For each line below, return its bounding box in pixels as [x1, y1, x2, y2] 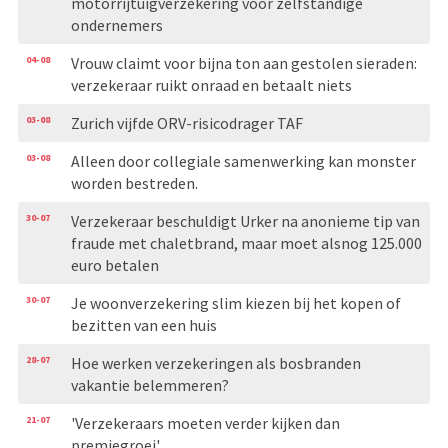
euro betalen [70, 254, 159, 275]
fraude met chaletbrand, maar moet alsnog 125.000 [70, 232, 422, 253]
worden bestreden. [70, 172, 198, 193]
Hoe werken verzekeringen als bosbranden [70, 352, 361, 373]
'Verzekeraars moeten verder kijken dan [70, 412, 340, 433]
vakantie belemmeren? [70, 374, 229, 395]
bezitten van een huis [70, 314, 217, 335]
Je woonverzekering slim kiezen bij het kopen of [70, 292, 401, 313]
